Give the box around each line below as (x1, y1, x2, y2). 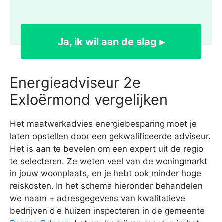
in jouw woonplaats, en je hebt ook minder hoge (10, 168, 201, 179)
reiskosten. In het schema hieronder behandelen (10, 181, 203, 191)
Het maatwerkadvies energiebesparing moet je (10, 119, 197, 129)
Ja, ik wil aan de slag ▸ (58, 36, 164, 48)
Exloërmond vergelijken (10, 91, 167, 109)
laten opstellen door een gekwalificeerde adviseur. (10, 131, 211, 142)
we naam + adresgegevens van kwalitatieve (10, 193, 185, 204)
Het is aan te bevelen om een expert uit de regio (10, 144, 203, 154)
